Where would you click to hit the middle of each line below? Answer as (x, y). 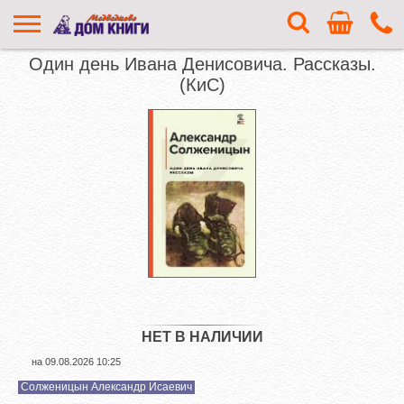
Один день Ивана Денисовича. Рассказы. (202, 64)
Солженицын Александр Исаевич (106, 386)
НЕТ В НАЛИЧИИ (202, 336)
